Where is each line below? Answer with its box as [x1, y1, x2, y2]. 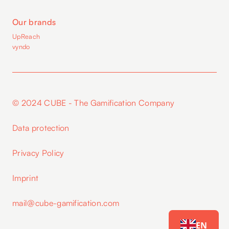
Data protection [12, 122, 70, 133]
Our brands [12, 16, 56, 27]
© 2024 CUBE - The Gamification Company [12, 97, 175, 108]
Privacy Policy [12, 147, 64, 158]
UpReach [12, 32, 40, 40]
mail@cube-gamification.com [12, 197, 120, 208]
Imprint [12, 172, 39, 183]
